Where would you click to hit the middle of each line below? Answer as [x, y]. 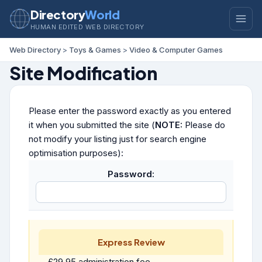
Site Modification [83, 73]
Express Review [131, 242]
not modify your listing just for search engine [118, 139]
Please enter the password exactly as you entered [130, 111]
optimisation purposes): [76, 153]
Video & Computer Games [176, 50]
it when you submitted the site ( [92, 125]
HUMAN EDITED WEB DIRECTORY [87, 27]
